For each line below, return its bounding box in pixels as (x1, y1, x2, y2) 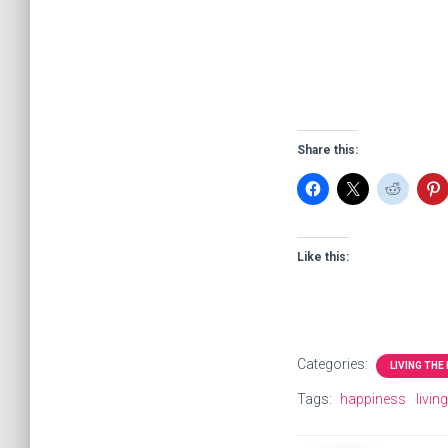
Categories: (297, 356, 371, 372)
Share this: (297, 143, 358, 157)
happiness (340, 391, 406, 407)
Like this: (297, 250, 349, 264)
